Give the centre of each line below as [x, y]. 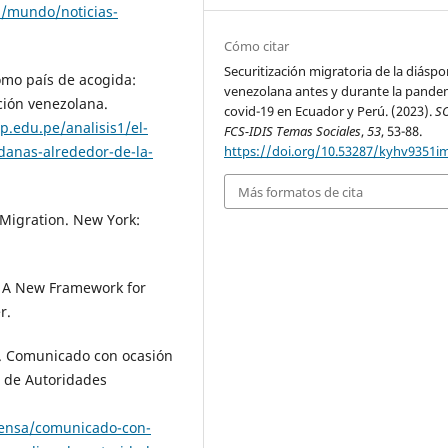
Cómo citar [257, 46]
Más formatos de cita [301, 191]
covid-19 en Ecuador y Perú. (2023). [330, 111]
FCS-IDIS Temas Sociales [293, 131]
